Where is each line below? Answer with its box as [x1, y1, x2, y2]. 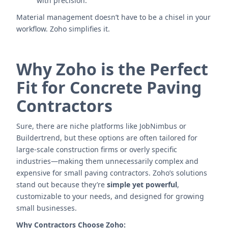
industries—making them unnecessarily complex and [16, 156, 198, 166]
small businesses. [16, 203, 77, 213]
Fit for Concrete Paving [16, 76, 202, 98]
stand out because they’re [16, 180, 107, 189]
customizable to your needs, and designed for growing [16, 191, 204, 201]
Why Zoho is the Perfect [16, 58, 208, 80]
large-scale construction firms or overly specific [16, 145, 177, 154]
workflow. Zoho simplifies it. [16, 24, 110, 34]
